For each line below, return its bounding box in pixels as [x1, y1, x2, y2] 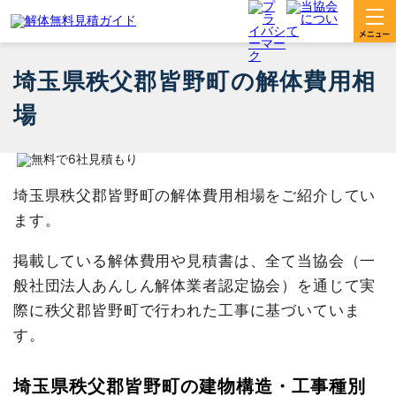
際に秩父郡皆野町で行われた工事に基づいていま [12, 301, 361, 319]
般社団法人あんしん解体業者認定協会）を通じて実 [12, 276, 377, 294]
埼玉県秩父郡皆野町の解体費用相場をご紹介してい [12, 186, 377, 204]
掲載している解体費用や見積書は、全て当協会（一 [12, 251, 377, 270]
